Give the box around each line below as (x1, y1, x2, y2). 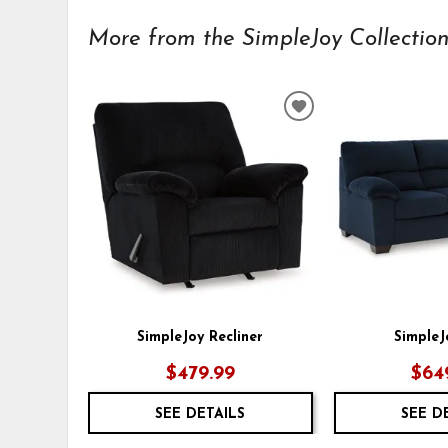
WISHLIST (297, 138, 382, 156)
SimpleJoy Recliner (137, 329, 264, 345)
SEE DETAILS (155, 406, 246, 422)
